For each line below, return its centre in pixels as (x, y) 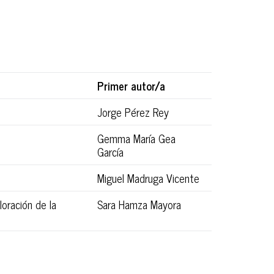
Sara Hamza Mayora (139, 204)
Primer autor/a (131, 85)
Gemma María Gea (136, 138)
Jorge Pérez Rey (133, 112)
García (110, 151)
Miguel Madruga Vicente (148, 178)
